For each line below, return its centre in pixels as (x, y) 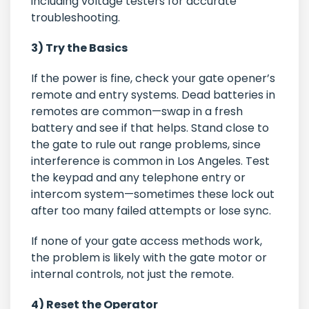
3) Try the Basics (79, 48)
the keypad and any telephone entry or (138, 178)
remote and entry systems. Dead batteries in (153, 95)
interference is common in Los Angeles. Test (150, 161)
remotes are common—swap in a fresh (137, 112)
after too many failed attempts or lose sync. (152, 211)
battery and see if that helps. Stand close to (150, 128)
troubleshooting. (76, 18)
